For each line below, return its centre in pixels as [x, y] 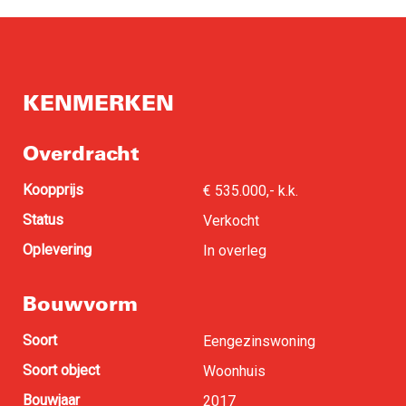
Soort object [61, 370]
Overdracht [81, 152]
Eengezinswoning [259, 341]
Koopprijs [53, 189]
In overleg [235, 250]
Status [43, 219]
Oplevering [57, 249]
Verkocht [231, 220]
